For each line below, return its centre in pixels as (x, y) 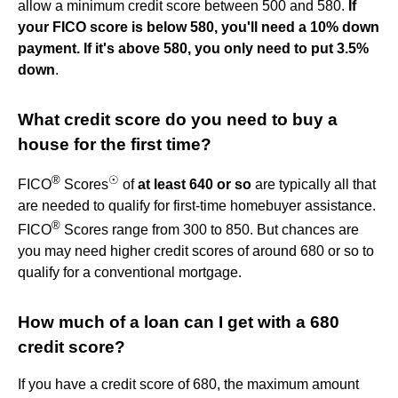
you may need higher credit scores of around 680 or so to (196, 251)
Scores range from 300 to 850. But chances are (210, 230)
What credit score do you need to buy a (178, 119)
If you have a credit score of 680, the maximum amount (188, 385)
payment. (49, 48)
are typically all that (314, 185)
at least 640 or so (195, 185)
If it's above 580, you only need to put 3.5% (226, 48)
